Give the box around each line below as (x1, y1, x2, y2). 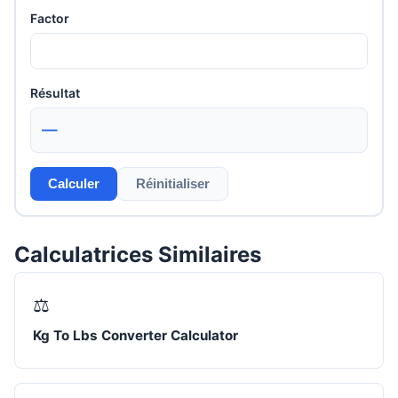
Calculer (48, 176, 99, 192)
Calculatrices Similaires (14, 241, 261, 267)
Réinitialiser (136, 176, 210, 192)
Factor (30, 11, 69, 27)
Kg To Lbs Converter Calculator (33, 327, 238, 345)
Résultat (30, 84, 80, 100)
